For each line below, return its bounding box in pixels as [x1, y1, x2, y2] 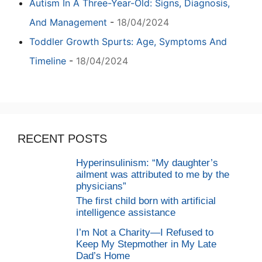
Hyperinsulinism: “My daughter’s [76, 157, 218, 168]
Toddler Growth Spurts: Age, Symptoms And [29, 35, 227, 47]
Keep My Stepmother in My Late [76, 238, 216, 250]
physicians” [76, 180, 126, 192]
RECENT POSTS [18, 132, 107, 145]
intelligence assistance [76, 206, 175, 218]
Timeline [29, 54, 66, 67]
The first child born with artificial [76, 195, 216, 206]
